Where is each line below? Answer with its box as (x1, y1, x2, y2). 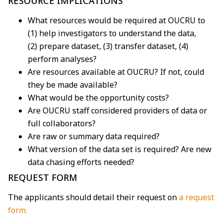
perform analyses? (28, 53, 99, 64)
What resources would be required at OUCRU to (28, 14, 205, 26)
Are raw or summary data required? (28, 130, 160, 142)
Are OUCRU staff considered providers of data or (28, 105, 207, 116)
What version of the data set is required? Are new (28, 143, 212, 155)
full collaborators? (28, 117, 96, 129)
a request (177, 191, 214, 203)
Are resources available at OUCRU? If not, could (28, 66, 204, 77)
